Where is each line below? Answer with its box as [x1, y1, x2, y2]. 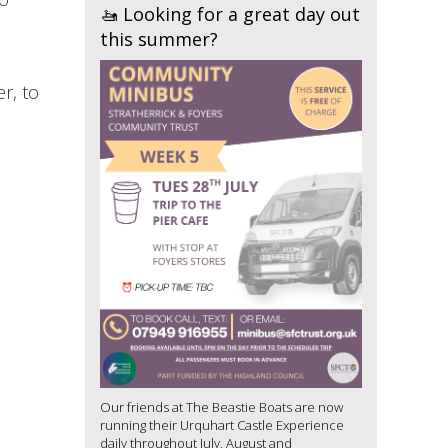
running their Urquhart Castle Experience [99, 415, 344, 434]
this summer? [99, 26, 218, 51]
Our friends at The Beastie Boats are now [99, 397, 343, 416]
